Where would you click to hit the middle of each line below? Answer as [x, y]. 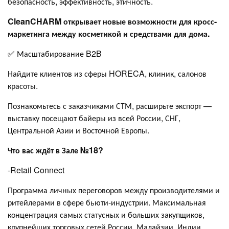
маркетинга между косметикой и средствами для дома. [109, 33]
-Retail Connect [36, 170]
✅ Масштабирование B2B [55, 53]
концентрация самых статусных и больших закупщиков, [106, 214]
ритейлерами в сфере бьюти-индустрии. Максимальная [107, 202]
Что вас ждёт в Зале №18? [55, 150]
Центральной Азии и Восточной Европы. [78, 130]
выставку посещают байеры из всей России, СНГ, [94, 118]
